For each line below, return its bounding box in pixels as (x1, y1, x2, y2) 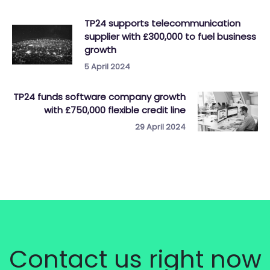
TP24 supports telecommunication (84, 17, 240, 30)
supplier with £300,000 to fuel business (84, 30, 256, 43)
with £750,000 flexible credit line (44, 104, 186, 116)
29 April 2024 (135, 121, 186, 133)
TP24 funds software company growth (13, 90, 186, 103)
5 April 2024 (84, 61, 130, 72)
